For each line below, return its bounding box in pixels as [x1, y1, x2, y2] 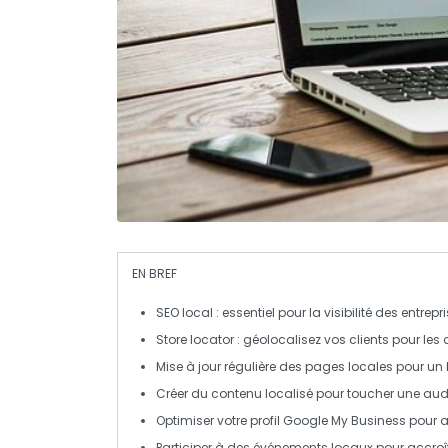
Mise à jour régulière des [156, 357, 305, 375]
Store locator [156, 330, 234, 348]
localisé [265, 384, 313, 402]
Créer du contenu [156, 384, 265, 402]
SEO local [156, 303, 213, 321]
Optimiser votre [156, 411, 250, 429]
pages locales [305, 357, 393, 375]
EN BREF [132, 264, 177, 282]
